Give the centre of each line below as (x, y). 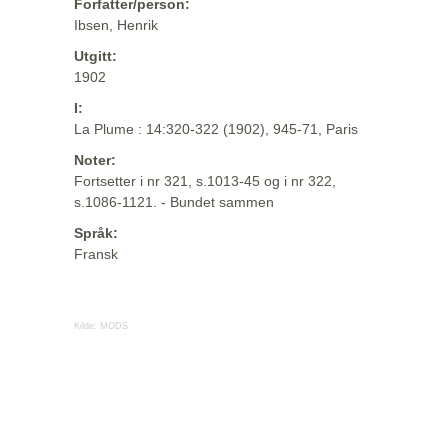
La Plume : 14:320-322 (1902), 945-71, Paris (216, 129)
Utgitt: (95, 56)
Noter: (95, 160)
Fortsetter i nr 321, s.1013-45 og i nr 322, (205, 181)
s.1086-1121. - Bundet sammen (174, 202)
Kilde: (87, 326)
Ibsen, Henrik (116, 25)
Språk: (96, 233)
